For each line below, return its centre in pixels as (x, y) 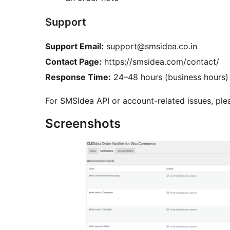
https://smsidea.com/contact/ (160, 62)
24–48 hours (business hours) (170, 77)
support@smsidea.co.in (150, 46)
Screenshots (83, 124)
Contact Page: (73, 62)
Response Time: (78, 77)
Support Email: (74, 46)
